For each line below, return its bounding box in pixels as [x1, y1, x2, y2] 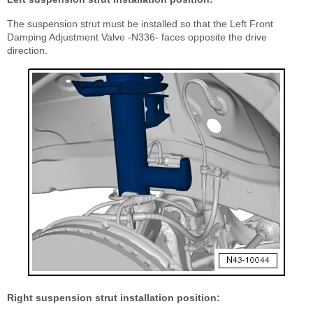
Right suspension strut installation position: [7, 292, 220, 304]
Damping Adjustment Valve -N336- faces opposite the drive [7, 31, 267, 43]
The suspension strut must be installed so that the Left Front [7, 18, 273, 30]
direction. [7, 45, 48, 57]
